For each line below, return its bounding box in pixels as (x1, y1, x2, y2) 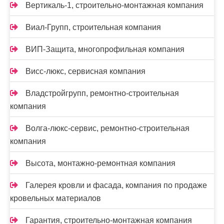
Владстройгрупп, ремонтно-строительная (25, 89, 179, 98)
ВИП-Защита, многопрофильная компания (25, 45, 184, 54)
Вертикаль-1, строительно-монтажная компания (25, 1, 203, 10)
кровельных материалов (10, 194, 101, 203)
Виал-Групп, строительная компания (25, 23, 161, 32)
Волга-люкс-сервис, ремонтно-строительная (25, 124, 189, 133)
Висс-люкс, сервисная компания (25, 67, 145, 76)
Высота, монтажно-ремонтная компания (25, 159, 175, 168)
